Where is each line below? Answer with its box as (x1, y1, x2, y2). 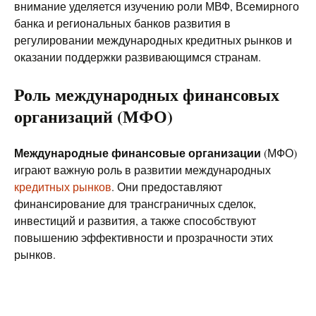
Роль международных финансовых (14, 82, 279, 107)
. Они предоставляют (111, 179, 222, 194)
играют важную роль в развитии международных (14, 162, 271, 177)
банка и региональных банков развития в (14, 16, 231, 30)
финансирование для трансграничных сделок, (14, 196, 256, 211)
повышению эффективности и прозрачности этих (14, 230, 273, 245)
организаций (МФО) (14, 104, 173, 128)
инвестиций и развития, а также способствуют (14, 213, 256, 228)
